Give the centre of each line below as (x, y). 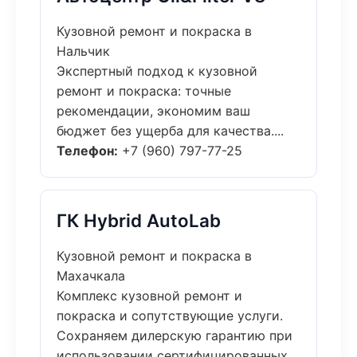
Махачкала (91, 276)
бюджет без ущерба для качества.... (170, 131)
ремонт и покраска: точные (144, 91)
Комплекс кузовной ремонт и (149, 296)
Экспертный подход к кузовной (157, 71)
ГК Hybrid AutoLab (139, 220)
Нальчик (83, 51)
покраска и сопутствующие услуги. (170, 316)
